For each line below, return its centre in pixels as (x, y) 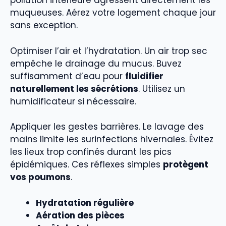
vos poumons (40, 177)
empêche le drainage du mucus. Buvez (96, 63)
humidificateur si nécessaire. (73, 101)
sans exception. (44, 25)
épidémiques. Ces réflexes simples (87, 165)
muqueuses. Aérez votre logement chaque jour (113, 13)
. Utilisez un (162, 89)
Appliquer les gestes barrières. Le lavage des (107, 127)
